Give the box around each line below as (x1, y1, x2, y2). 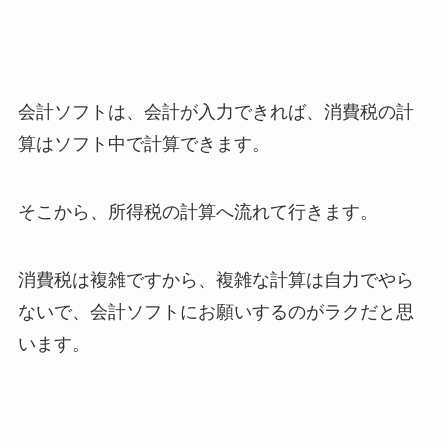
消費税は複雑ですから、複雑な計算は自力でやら (17, 269, 414, 290)
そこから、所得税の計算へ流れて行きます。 (17, 201, 378, 222)
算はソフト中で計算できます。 (17, 134, 270, 155)
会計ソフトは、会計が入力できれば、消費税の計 (17, 102, 414, 123)
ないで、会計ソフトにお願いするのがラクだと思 (17, 301, 414, 322)
